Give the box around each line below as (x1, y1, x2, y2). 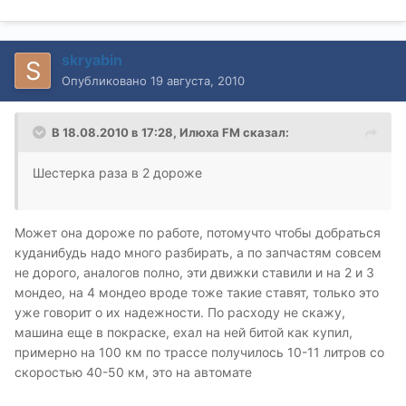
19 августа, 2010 (150, 73, 245, 89)
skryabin (62, 51, 122, 70)
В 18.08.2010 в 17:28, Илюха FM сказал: (52, 125, 289, 140)
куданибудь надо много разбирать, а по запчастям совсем (14, 245, 382, 261)
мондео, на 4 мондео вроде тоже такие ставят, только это (14, 285, 379, 301)
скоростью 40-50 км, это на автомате (14, 364, 252, 381)
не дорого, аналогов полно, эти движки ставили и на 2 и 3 (14, 265, 374, 281)
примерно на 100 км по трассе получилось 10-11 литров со (14, 344, 384, 361)
